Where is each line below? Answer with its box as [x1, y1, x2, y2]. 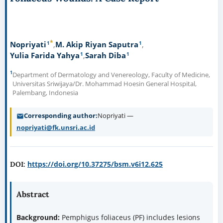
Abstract [16, 189, 49, 200]
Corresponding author [23, 111, 96, 120]
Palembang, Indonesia [12, 89, 78, 97]
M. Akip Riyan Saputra [55, 39, 138, 49]
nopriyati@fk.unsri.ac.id [16, 123, 95, 132]
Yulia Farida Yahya [9, 50, 80, 60]
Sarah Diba [85, 50, 126, 60]
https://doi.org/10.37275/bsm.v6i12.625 [27, 159, 163, 169]
